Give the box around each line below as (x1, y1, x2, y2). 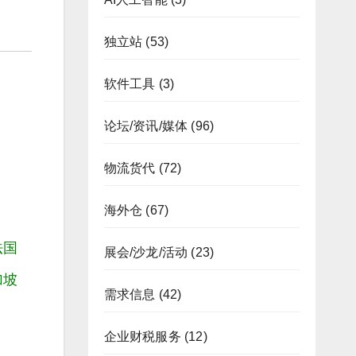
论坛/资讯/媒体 (103, 119, 188, 133)
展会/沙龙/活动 (103, 246, 188, 260)
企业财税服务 (103, 330, 181, 344)
